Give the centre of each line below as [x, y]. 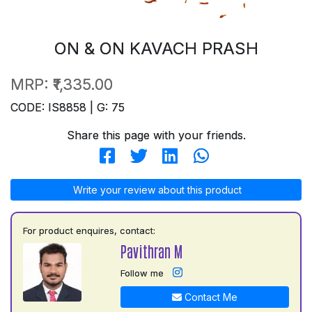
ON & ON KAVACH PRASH [156, 48]
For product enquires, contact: [89, 230]
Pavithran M [151, 251]
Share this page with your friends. [156, 135]
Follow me [142, 273]
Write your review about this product [156, 189]
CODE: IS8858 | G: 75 [68, 107]
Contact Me [209, 297]
